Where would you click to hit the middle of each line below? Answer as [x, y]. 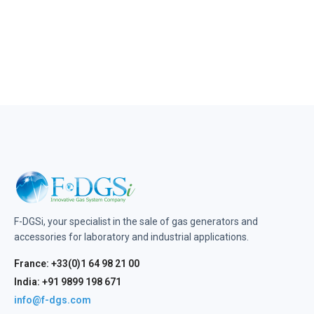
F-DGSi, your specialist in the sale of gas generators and [136, 221]
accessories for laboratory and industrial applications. [131, 237]
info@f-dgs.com [53, 300]
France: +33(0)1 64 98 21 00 [77, 264]
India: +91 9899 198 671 [68, 282]
